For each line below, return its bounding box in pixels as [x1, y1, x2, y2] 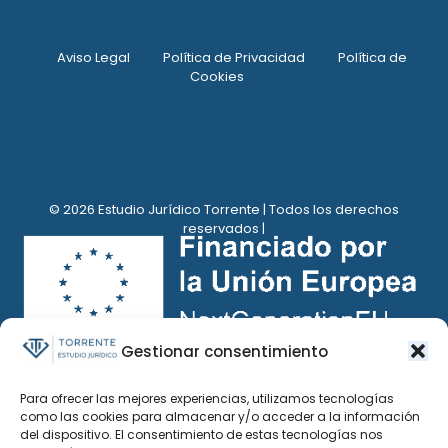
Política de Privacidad [162, 48, 305, 68]
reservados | [183, 219, 265, 239]
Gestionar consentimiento [120, 340, 328, 362]
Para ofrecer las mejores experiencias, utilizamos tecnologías [20, 390, 394, 407]
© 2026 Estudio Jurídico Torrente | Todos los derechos [49, 200, 399, 220]
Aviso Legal [56, 48, 130, 68]
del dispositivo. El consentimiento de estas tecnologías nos [20, 426, 383, 443]
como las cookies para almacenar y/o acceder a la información [20, 408, 420, 425]
